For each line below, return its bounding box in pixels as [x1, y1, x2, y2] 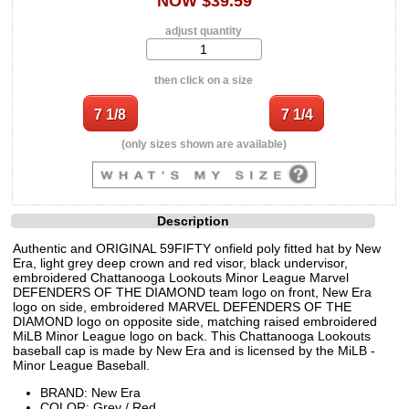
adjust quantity [165, 24, 243, 37]
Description [157, 213, 230, 228]
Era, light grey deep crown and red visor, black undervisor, [13, 255, 348, 270]
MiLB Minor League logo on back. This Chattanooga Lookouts [13, 328, 371, 343]
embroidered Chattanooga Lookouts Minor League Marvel [13, 269, 349, 285]
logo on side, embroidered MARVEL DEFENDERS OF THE [13, 299, 351, 314]
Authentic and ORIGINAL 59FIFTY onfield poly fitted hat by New [13, 240, 381, 256]
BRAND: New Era [40, 384, 141, 400]
